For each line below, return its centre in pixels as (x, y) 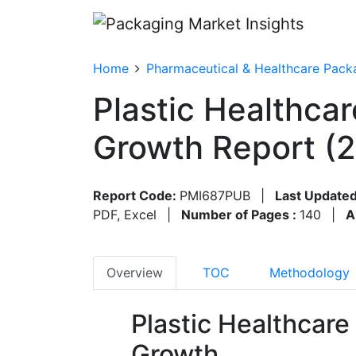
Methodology (310, 272)
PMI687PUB (215, 195)
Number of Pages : (240, 214)
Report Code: (136, 195)
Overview (135, 272)
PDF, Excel (125, 214)
